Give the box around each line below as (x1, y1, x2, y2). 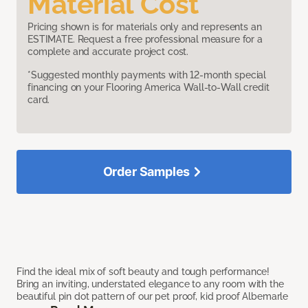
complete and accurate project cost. (27, 45, 189, 57)
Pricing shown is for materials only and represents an (27, 21, 262, 32)
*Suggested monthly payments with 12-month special (27, 69, 267, 80)
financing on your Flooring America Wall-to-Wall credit (27, 81, 269, 93)
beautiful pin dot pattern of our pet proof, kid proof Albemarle (16, 290, 289, 302)
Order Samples (102, 164, 190, 179)
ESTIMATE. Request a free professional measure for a (27, 33, 263, 45)
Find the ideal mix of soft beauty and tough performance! (16, 265, 270, 277)
